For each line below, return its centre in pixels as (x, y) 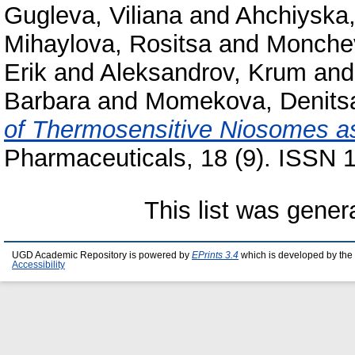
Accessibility (38, 265)
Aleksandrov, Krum (203, 73)
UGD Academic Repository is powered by (102, 256)
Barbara (47, 101)
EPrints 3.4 (215, 256)
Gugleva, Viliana (93, 16)
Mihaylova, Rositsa (108, 44)
